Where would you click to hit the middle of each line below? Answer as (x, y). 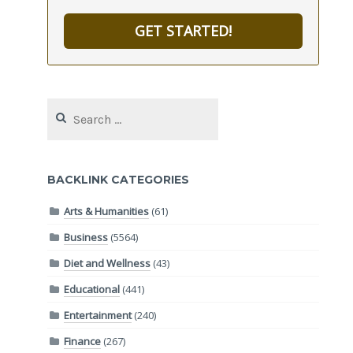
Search (65, 105)
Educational (92, 289)
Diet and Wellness (108, 263)
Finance (83, 341)
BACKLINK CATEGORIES (119, 180)
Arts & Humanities (107, 211)
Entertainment (98, 315)
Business (86, 237)
